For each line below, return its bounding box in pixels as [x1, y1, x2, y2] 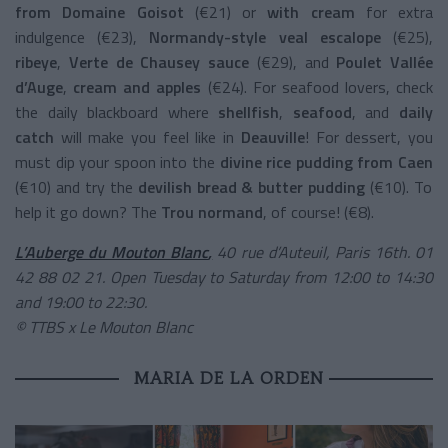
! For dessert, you [304, 124, 434, 149]
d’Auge [15, 74, 63, 99]
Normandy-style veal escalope [149, 24, 381, 49]
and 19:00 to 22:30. [15, 289, 147, 314]
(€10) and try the [15, 174, 138, 199]
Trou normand [161, 199, 263, 224]
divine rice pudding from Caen [219, 149, 434, 174]
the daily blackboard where [15, 99, 219, 124]
